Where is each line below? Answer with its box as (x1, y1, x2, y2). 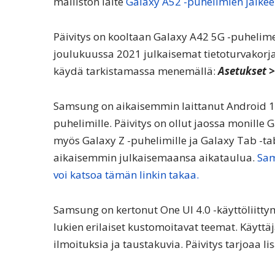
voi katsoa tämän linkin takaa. (53, 167, 199, 182)
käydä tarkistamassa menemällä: (53, 63, 218, 78)
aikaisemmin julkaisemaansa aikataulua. (53, 150, 257, 165)
